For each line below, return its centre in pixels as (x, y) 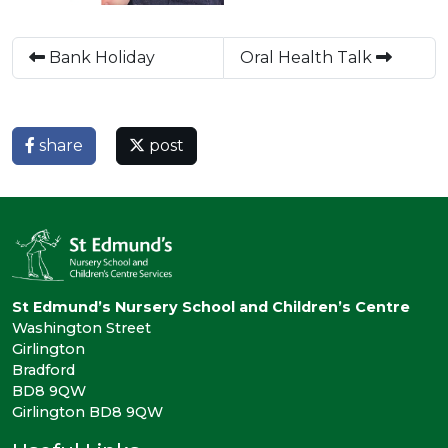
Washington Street (81, 328)
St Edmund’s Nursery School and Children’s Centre (211, 307)
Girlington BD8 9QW (87, 412)
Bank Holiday (100, 57)
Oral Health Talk (308, 57)
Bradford (43, 370)
